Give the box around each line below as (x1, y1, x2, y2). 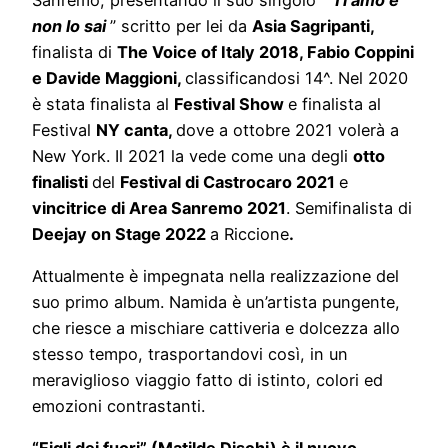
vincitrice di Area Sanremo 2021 (32, 197, 286, 218)
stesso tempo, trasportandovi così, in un (32, 344, 348, 365)
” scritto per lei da (110, 15, 252, 36)
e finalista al (288, 93, 381, 114)
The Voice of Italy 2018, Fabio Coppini (117, 41, 414, 62)
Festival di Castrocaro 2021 (120, 171, 339, 192)
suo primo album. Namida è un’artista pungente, (32, 292, 400, 313)
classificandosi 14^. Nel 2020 (185, 67, 408, 88)
